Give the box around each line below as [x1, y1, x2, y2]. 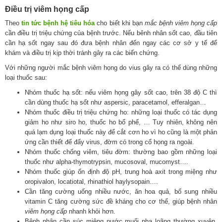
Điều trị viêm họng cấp [5, 5, 89, 14]
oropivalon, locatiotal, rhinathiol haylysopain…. [25, 178, 158, 186]
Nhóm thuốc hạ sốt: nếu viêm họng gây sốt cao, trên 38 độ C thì [25, 89, 217, 97]
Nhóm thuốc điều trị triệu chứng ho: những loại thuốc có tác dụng [25, 109, 217, 116]
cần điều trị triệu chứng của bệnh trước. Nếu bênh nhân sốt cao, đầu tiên [5, 29, 217, 37]
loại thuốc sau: [5, 74, 47, 82]
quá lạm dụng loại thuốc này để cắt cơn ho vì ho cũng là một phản [25, 128, 217, 136]
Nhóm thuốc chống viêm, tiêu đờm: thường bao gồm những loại [25, 148, 217, 156]
